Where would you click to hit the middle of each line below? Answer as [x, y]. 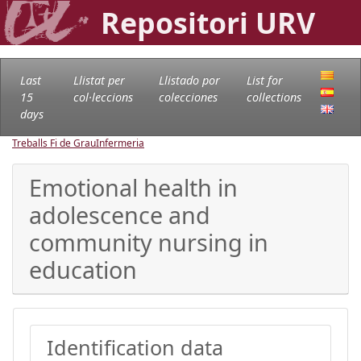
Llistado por [189, 80]
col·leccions [103, 97]
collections [274, 97]
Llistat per [99, 80]
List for [264, 80]
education [83, 269]
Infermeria [120, 143]
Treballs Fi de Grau [54, 143]
